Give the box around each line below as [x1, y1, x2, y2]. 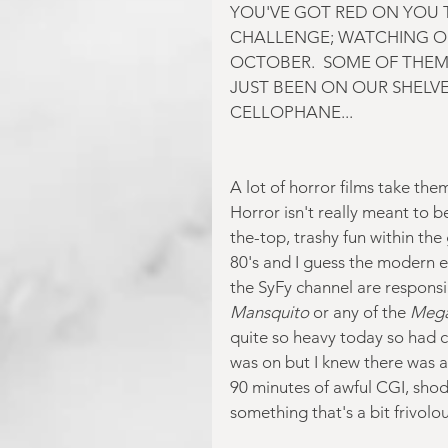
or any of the [313, 301, 406, 322]
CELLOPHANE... [230, 101, 353, 122]
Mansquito [230, 301, 313, 322]
